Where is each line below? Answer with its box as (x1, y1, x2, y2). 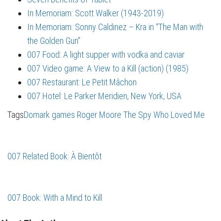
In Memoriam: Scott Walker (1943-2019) (27, 7, 164, 18)
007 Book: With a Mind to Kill (7, 192, 102, 203)
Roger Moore (77, 109, 121, 120)
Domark (24, 109, 50, 120)
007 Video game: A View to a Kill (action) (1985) (27, 63, 188, 74)
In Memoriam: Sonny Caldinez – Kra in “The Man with (27, 21, 203, 32)
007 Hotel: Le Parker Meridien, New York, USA (27, 90, 182, 101)
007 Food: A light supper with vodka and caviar (27, 49, 184, 60)
